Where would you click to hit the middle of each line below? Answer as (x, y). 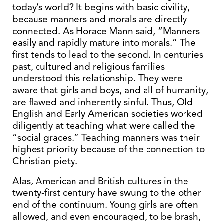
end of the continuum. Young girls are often (105, 204)
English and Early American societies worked (108, 114)
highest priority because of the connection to (109, 149)
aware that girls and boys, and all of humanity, (110, 90)
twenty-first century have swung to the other (107, 193)
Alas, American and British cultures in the (100, 181)
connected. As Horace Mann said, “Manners (106, 31)
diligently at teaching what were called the (104, 126)
